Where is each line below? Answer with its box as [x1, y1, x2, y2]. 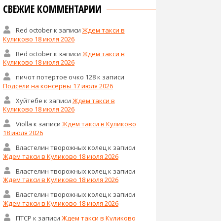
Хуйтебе [15, 96, 42, 105]
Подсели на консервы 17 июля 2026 [3, 81, 113, 90]
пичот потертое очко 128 [15, 72, 96, 81]
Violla [15, 119, 32, 129]
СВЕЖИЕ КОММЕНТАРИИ [3, 2, 102, 16]
